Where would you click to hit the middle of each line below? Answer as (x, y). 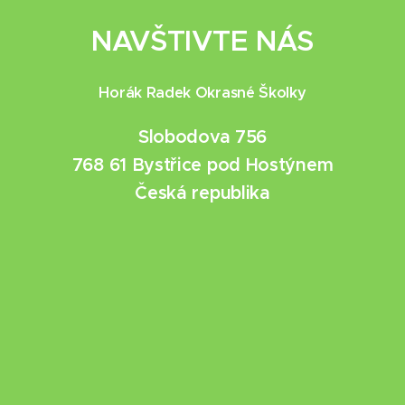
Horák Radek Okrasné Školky (202, 92)
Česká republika (202, 193)
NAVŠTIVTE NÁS (202, 41)
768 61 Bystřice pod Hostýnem (202, 165)
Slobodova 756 (202, 137)
